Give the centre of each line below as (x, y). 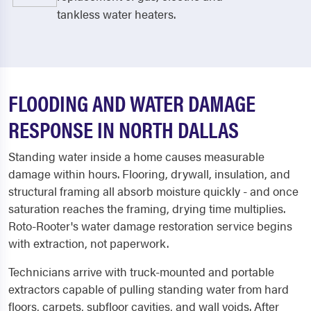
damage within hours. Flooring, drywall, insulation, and (149, 174)
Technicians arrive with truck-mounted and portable (141, 272)
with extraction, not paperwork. (89, 243)
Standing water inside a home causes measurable (136, 157)
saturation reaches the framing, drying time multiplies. (147, 209)
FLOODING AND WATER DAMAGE (132, 103)
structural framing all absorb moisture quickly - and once (153, 191)
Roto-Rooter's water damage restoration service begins (150, 226)
